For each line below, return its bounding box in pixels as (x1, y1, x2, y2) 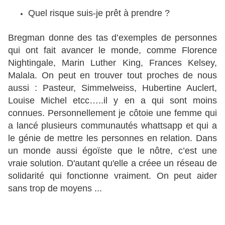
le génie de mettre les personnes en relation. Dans (8, 133, 217, 144)
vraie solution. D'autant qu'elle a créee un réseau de (8, 158, 217, 169)
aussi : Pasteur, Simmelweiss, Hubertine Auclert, (8, 83, 217, 93)
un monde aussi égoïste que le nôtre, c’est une (8, 146, 217, 156)
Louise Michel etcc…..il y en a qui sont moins (8, 95, 217, 106)
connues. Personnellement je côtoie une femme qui (8, 108, 217, 119)
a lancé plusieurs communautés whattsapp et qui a (8, 121, 217, 131)
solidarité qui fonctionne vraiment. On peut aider (8, 171, 217, 181)
